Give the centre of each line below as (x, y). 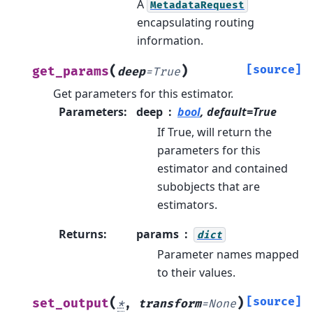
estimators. (187, 204)
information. (170, 40)
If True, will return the (214, 132)
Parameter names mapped (228, 254)
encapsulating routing (196, 22)
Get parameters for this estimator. (143, 93)
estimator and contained (223, 168)
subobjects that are (209, 186)
